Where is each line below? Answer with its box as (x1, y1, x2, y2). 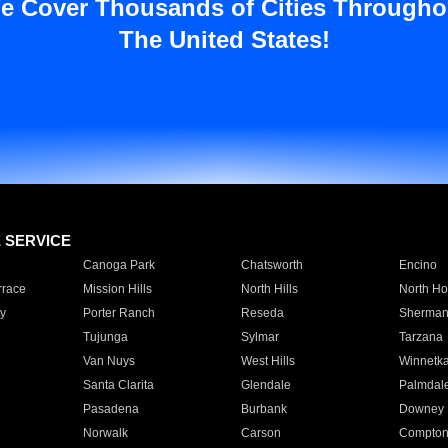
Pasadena (82, 402, 139, 416)
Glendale (240, 378, 291, 392)
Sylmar (240, 330, 279, 344)
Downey (398, 402, 444, 416)
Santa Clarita (82, 378, 154, 392)
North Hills (240, 282, 298, 296)
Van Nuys (82, 354, 135, 368)
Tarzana (398, 330, 443, 344)
